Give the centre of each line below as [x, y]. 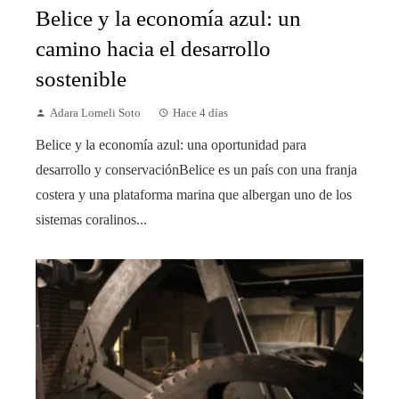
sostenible [81, 79]
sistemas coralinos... [91, 220]
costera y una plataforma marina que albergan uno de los [194, 195]
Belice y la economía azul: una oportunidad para [171, 145]
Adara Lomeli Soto [95, 114]
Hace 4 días [200, 114]
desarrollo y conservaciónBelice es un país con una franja [196, 170]
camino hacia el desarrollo [153, 49]
